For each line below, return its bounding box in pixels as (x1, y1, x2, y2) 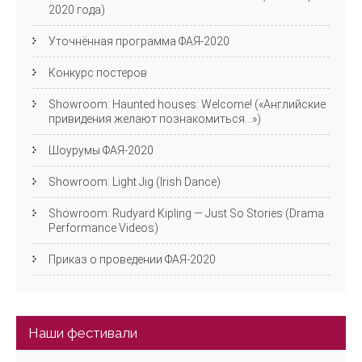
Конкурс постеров (48, 66, 147, 80)
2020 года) (48, 3, 105, 17)
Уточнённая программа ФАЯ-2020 (48, 35, 229, 48)
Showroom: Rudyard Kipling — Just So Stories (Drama (48, 207, 324, 221)
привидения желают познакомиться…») (48, 112, 261, 126)
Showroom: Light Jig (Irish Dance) (48, 175, 221, 189)
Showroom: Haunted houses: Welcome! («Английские (48, 98, 326, 112)
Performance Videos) (48, 221, 158, 235)
